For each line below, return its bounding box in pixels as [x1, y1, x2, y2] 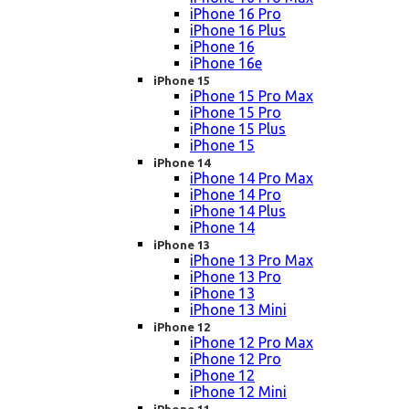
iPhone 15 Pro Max [190, 88, 313, 105]
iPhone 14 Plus [190, 203, 286, 220]
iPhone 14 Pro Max [190, 170, 313, 187]
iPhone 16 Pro [190, 5, 281, 23]
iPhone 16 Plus [190, 22, 286, 39]
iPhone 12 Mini [190, 383, 287, 401]
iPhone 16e [190, 55, 262, 72]
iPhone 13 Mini [190, 301, 287, 319]
